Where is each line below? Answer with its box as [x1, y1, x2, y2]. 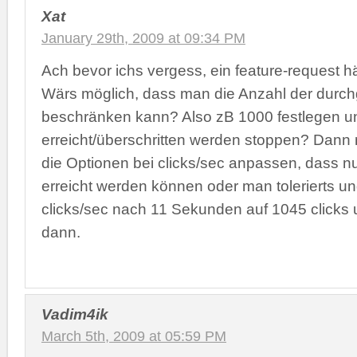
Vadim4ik [41, 304, 108, 323]
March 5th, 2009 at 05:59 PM [41, 328, 226, 344]
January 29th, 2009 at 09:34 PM [41, 30, 245, 46]
